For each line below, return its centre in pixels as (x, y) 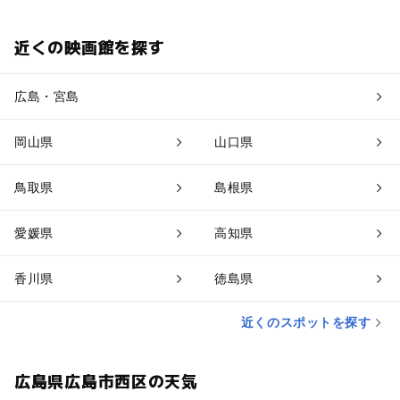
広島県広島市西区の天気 (106, 380)
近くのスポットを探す (306, 322)
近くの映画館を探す (89, 47)
